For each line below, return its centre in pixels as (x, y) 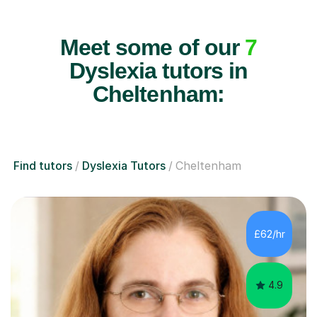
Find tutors (43, 165)
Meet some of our (152, 47)
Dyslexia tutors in (158, 70)
